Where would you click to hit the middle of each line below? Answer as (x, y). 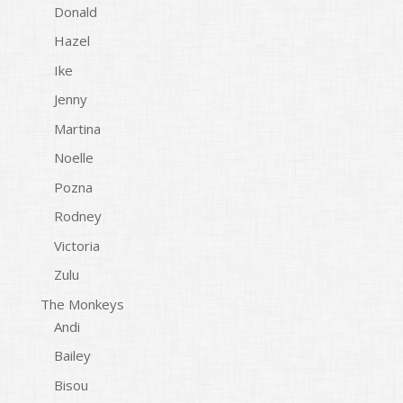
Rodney (77, 216)
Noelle (73, 158)
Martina (77, 128)
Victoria (76, 245)
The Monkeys (82, 304)
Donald (75, 11)
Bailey (72, 356)
